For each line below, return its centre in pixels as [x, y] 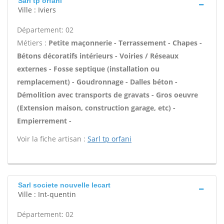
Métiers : [33, 43]
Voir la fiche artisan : [52, 139]
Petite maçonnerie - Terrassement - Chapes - [125, 43]
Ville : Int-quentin [47, 194]
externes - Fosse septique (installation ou [88, 69]
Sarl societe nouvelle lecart [64, 185]
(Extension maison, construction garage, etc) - [96, 108]
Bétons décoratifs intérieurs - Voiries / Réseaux [98, 56]
